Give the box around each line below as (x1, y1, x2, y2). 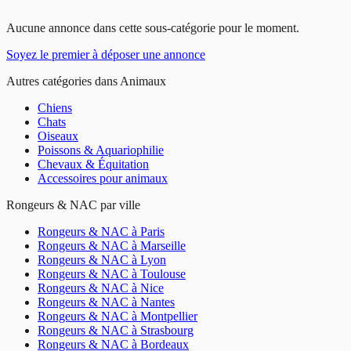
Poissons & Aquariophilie (38, 143, 164, 157)
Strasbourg (140, 323, 194, 337)
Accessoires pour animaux (38, 171, 168, 185)
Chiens (38, 100, 72, 114)
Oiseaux (38, 128, 78, 143)
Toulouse (140, 266, 186, 280)
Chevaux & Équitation (38, 157, 149, 171)
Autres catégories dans (6, 74, 120, 88)
